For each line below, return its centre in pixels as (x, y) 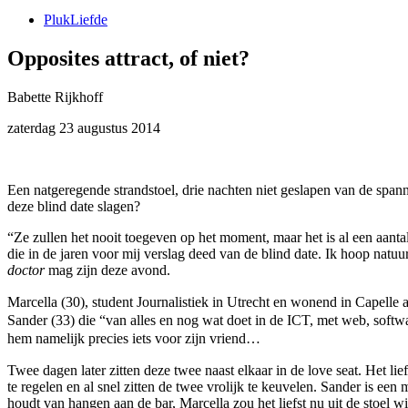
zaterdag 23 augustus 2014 (84, 128)
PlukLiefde (76, 20)
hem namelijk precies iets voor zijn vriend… (134, 339)
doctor (26, 270)
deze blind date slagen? (74, 207)
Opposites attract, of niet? (128, 59)
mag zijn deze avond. (107, 270)
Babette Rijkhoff (55, 97)
